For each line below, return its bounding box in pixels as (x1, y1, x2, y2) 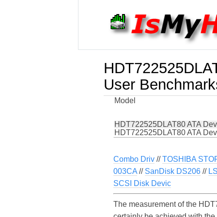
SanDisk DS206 (145, 167, 201, 176)
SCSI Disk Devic (113, 179, 171, 188)
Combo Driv (113, 155, 155, 164)
